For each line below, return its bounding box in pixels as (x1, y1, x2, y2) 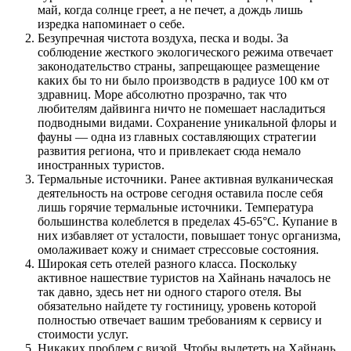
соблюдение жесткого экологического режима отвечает (38, 45, 333, 59)
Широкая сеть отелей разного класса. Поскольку (38, 256, 297, 270)
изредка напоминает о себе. (38, 16, 185, 31)
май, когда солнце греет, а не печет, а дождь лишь (38, 2, 302, 16)
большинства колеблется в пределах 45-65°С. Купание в (38, 214, 338, 228)
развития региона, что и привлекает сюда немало (38, 143, 301, 157)
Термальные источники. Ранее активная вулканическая (38, 172, 333, 186)
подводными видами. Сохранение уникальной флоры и (38, 115, 337, 129)
